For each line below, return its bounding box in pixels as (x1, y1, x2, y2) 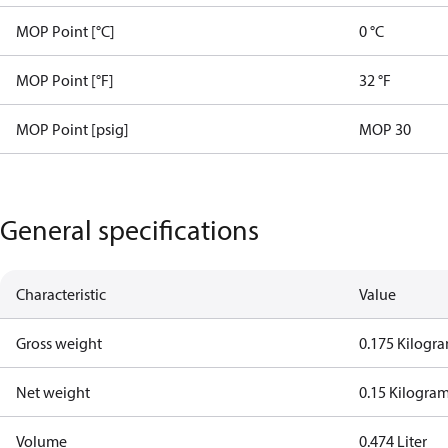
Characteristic (16, 284, 106, 304)
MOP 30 (359, 119, 412, 139)
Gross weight (16, 333, 102, 353)
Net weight (16, 382, 90, 402)
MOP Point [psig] (16, 119, 129, 139)
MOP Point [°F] (16, 70, 114, 90)
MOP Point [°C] (16, 21, 115, 41)
